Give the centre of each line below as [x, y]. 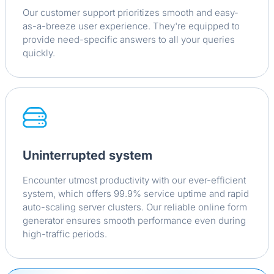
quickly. [39, 53]
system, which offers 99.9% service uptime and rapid [136, 194]
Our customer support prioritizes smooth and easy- [131, 13]
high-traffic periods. [65, 234]
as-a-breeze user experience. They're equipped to [131, 26]
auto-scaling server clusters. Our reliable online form [135, 207]
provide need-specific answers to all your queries [129, 40]
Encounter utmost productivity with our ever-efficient [134, 180]
